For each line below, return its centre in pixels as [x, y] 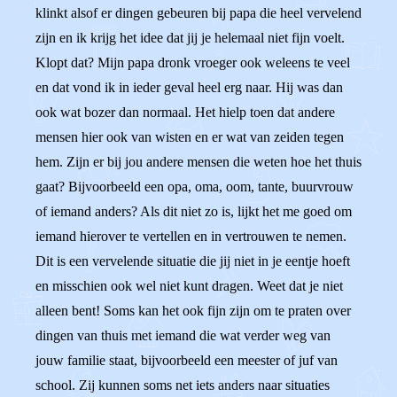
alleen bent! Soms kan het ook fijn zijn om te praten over [193, 311]
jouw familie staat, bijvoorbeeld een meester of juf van [187, 360]
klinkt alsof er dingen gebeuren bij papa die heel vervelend [198, 13]
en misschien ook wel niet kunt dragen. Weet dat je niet [189, 286]
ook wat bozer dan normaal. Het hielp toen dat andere [185, 112]
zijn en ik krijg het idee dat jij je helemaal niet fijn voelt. [190, 38]
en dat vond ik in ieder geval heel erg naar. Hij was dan [189, 87]
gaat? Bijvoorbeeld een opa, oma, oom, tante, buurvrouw [195, 187]
